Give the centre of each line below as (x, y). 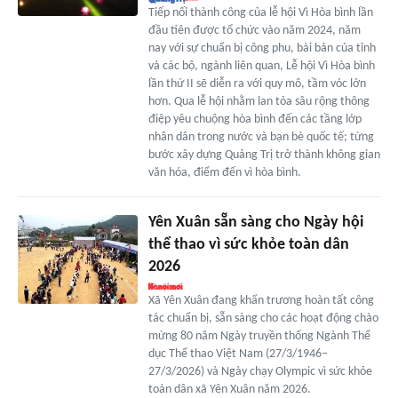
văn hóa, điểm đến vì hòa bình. (224, 172)
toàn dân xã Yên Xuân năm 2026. (229, 389)
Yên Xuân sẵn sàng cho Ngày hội (255, 222)
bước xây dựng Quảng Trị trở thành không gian (264, 155)
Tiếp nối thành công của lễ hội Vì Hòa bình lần (260, 12)
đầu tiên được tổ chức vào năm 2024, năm (254, 30)
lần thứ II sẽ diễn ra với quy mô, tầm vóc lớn (257, 84)
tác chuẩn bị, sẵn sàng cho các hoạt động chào (263, 318)
